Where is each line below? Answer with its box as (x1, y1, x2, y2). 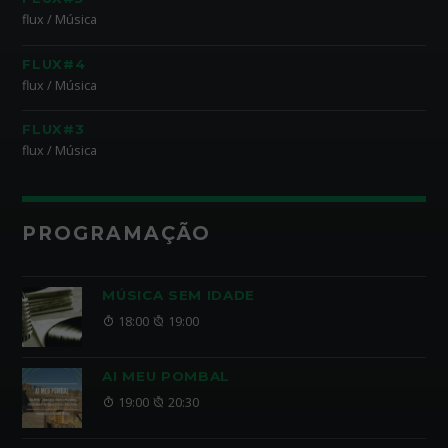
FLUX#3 (22, 121, 85, 138)
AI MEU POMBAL (102, 367, 231, 384)
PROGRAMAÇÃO (22, 221, 212, 245)
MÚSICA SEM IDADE (102, 286, 256, 303)
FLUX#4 (22, 55, 86, 72)
